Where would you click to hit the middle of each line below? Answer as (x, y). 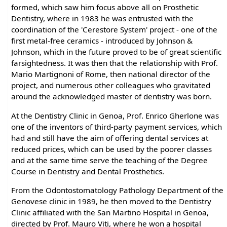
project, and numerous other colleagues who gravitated (111, 85)
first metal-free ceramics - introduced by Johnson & (102, 41)
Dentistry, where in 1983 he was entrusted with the (103, 18)
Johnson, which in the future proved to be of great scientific (117, 52)
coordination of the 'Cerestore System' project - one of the (115, 30)
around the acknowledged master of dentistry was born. (112, 97)
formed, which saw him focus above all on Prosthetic (105, 7)
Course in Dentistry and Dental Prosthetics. (88, 171)
